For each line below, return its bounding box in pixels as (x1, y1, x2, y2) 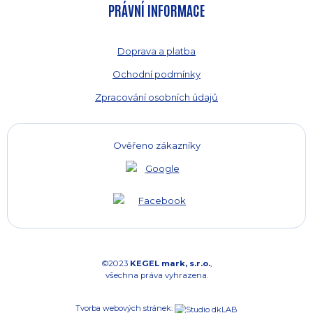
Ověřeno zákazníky (112, 140, 201, 151)
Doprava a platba (117, 45, 196, 57)
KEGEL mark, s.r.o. (129, 259, 210, 268)
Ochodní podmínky (112, 68, 201, 80)
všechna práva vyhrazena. (105, 270, 208, 280)
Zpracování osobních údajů (95, 92, 218, 103)
